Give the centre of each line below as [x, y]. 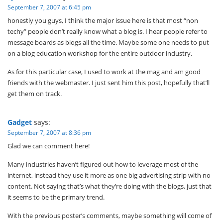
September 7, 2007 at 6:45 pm [49, 7]
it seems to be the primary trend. [56, 197]
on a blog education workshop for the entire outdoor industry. [100, 54]
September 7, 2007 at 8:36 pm [49, 133]
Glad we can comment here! [49, 146]
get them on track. [35, 94]
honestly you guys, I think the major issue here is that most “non [103, 21]
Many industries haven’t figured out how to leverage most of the [103, 165]
